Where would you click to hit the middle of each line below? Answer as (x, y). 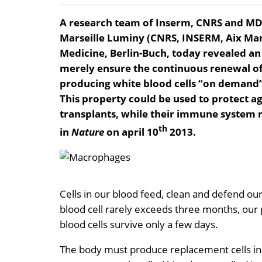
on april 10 (132, 132)
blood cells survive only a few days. (139, 224)
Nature (89, 132)
